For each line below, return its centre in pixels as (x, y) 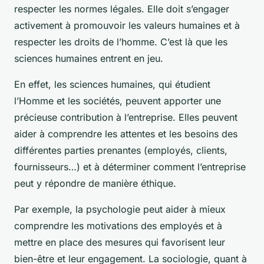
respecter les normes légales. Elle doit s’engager (122, 9)
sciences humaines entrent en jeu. (89, 58)
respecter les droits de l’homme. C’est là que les (121, 42)
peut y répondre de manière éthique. (95, 183)
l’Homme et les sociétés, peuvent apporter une (118, 100)
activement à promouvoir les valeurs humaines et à (127, 25)
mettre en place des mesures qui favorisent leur (120, 242)
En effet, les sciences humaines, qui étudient (112, 84)
